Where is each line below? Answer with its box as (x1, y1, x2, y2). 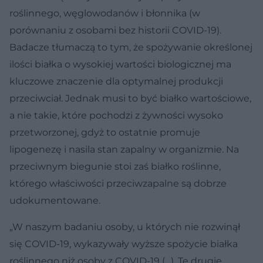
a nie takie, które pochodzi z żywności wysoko (9, 109, 223, 121)
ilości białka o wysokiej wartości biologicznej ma (9, 58, 231, 70)
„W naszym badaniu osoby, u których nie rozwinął (9, 221, 240, 232)
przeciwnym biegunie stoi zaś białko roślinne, (9, 160, 221, 172)
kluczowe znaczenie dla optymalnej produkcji (9, 75, 223, 87)
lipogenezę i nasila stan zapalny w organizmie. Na (9, 143, 239, 155)
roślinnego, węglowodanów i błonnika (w (9, 7, 200, 19)
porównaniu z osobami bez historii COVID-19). (9, 24, 221, 36)
